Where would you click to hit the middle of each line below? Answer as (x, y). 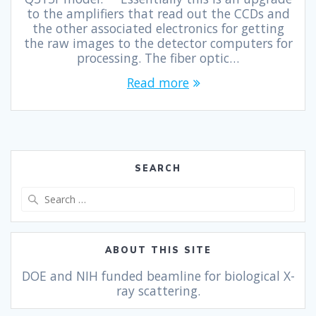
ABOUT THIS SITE (158, 250)
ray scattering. (158, 291)
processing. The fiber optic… (158, 58)
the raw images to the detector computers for (158, 43)
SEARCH (158, 169)
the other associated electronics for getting (158, 29)
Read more (158, 83)
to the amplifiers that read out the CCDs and (158, 14)
